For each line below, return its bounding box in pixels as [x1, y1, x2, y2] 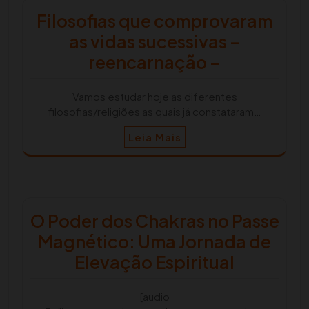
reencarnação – [88, 51, 221, 74]
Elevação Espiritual [74, 251, 235, 274]
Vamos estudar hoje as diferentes [72, 90, 237, 103]
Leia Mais [128, 130, 181, 144]
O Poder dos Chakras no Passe [30, 210, 279, 232]
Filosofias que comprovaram [37, 10, 272, 32]
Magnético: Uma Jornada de [38, 230, 271, 253]
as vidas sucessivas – [68, 30, 241, 53]
